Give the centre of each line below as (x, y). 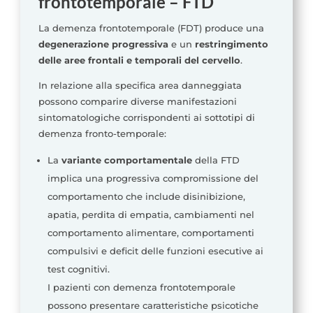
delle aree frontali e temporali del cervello (139, 60)
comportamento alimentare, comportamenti (151, 233)
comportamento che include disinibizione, (146, 197)
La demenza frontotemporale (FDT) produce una (151, 28)
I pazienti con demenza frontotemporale (141, 287)
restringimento (231, 44)
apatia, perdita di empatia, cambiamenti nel (151, 215)
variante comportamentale (126, 160)
